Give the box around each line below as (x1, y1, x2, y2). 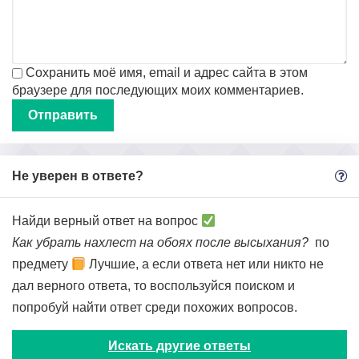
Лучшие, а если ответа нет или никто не (86, 257, 325, 271)
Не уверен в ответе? (12, 169, 143, 183)
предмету (12, 257, 71, 271)
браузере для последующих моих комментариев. (12, 83, 304, 97)
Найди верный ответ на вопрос (12, 214, 201, 228)
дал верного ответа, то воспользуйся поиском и (12, 279, 295, 292)
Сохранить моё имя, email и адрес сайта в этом (26, 66, 308, 79)
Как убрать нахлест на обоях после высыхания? (12, 236, 312, 249)
